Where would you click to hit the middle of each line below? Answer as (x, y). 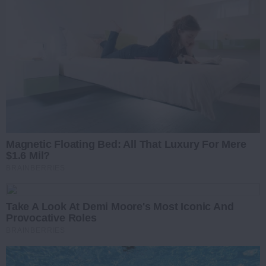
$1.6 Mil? (28, 155)
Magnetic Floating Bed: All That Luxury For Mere (126, 144)
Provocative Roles (51, 218)
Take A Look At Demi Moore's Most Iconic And (120, 206)
